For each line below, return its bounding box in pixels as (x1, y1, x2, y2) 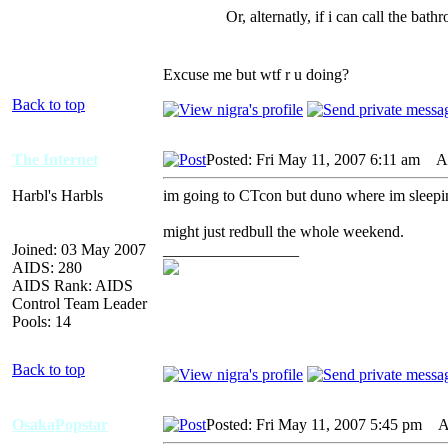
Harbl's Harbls (12, 186, 103, 204)
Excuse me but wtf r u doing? (163, 65, 349, 83)
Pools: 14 (12, 312, 71, 330)
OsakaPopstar (12, 415, 108, 433)
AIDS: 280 (12, 258, 82, 276)
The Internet (12, 150, 98, 168)
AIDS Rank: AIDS (12, 276, 133, 294)
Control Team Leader (12, 294, 147, 312)
